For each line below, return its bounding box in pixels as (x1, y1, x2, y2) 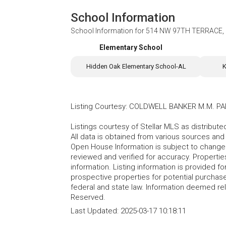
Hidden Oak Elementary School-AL (86, 63, 187, 71)
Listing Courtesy (71, 102, 126, 111)
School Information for (71, 26, 146, 35)
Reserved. (71, 193, 105, 202)
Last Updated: (71, 206, 121, 216)
